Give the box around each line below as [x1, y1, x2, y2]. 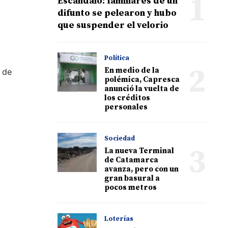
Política [104, 53, 130, 62]
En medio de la [104, 65, 160, 75]
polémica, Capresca [104, 74, 180, 84]
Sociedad [104, 134, 135, 142]
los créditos [104, 93, 151, 103]
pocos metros [104, 182, 157, 192]
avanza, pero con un [104, 164, 179, 174]
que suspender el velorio [58, 19, 168, 31]
